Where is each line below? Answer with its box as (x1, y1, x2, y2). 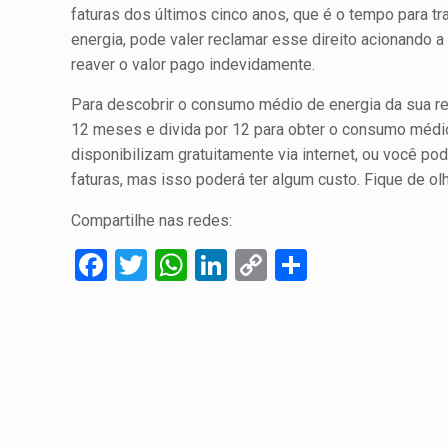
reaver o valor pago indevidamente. (71, 55, 316, 74)
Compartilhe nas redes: (71, 211, 233, 230)
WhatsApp (187, 246, 332, 284)
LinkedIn (227, 246, 345, 284)
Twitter (147, 246, 246, 284)
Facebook (107, 246, 241, 284)
